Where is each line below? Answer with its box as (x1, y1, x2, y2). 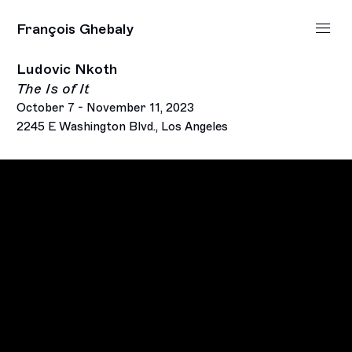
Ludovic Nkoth (16, 60, 118, 78)
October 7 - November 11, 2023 (16, 100, 195, 115)
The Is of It (16, 79, 90, 97)
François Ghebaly (16, 20, 135, 38)
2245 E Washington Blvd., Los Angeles (16, 119, 229, 134)
